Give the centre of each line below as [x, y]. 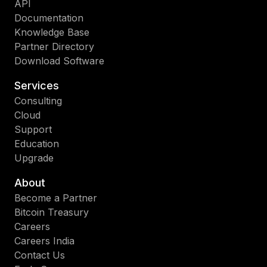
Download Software [59, 60]
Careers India [44, 240]
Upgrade [34, 158]
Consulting [38, 100]
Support [33, 129]
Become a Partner [56, 198]
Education [37, 143]
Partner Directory [54, 46]
